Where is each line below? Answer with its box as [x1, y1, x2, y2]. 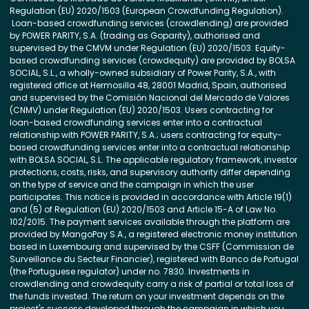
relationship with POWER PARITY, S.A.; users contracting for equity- [10, 129, 282, 141]
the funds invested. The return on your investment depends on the [10, 290, 284, 302]
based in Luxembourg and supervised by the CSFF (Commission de [10, 241, 294, 252]
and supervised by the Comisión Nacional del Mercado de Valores [10, 92, 290, 103]
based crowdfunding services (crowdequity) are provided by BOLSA [10, 54, 295, 66]
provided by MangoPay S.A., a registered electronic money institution [10, 228, 297, 240]
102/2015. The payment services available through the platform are [10, 216, 290, 228]
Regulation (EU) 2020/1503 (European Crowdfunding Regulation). [10, 5, 283, 17]
